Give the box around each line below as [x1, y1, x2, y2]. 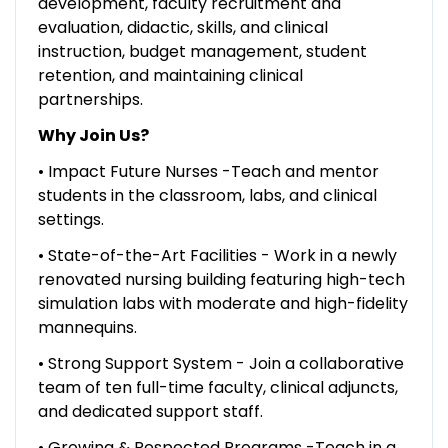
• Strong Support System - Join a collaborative [37, 351, 404, 375]
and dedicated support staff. [37, 399, 263, 423]
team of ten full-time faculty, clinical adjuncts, [37, 375, 398, 399]
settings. [37, 207, 104, 231]
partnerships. [37, 87, 143, 111]
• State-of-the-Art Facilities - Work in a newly [37, 243, 397, 267]
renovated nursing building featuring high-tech [37, 267, 405, 291]
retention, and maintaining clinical [37, 63, 303, 87]
